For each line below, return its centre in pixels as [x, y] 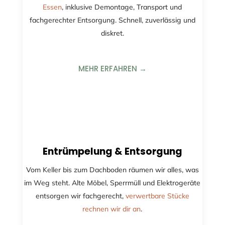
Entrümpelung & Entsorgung [112, 151]
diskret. [112, 33]
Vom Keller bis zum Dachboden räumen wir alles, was [112, 170]
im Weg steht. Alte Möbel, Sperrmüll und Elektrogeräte [113, 183]
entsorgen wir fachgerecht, [80, 196]
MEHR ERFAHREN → [112, 68]
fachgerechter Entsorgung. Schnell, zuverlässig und [112, 20]
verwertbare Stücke [157, 196]
